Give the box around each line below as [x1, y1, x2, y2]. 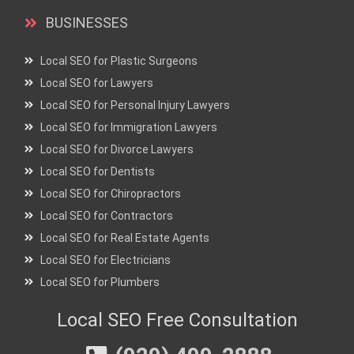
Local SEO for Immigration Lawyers [40, 120, 218, 134]
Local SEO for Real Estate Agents [40, 231, 210, 244]
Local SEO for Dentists [40, 164, 156, 178]
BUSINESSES [45, 13, 128, 31]
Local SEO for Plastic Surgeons [40, 54, 198, 67]
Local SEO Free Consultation [56, 308, 298, 331]
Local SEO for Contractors [40, 209, 174, 222]
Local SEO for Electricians [40, 253, 171, 266]
